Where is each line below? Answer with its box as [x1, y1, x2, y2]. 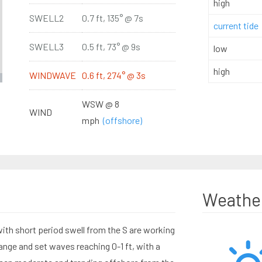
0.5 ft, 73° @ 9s [81, 41, 140, 52]
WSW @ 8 [81, 98, 119, 109]
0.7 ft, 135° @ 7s [81, 12, 143, 23]
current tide [213, 20, 258, 31]
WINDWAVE [29, 70, 76, 81]
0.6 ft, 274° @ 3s [81, 70, 146, 81]
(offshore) [102, 115, 142, 126]
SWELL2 [29, 12, 64, 23]
